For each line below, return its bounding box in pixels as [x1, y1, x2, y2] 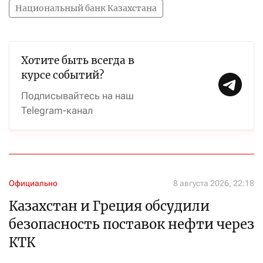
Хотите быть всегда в [21, 54, 134, 67]
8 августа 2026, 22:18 [173, 178, 254, 188]
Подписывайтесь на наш [21, 90, 134, 102]
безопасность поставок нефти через [9, 216, 254, 232]
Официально [9, 178, 58, 188]
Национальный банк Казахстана [15, 3, 157, 14]
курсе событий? [21, 69, 104, 82]
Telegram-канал [21, 104, 93, 116]
